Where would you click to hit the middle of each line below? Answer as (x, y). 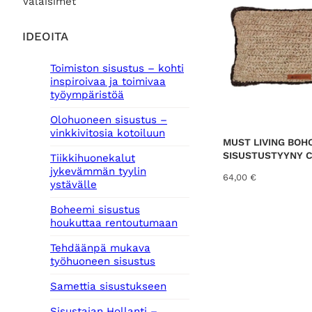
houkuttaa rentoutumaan (114, 223)
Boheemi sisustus (95, 210)
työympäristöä (87, 95)
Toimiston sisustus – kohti (117, 69)
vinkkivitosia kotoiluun (108, 133)
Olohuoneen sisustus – (109, 120)
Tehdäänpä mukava (100, 248)
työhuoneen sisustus (103, 262)
